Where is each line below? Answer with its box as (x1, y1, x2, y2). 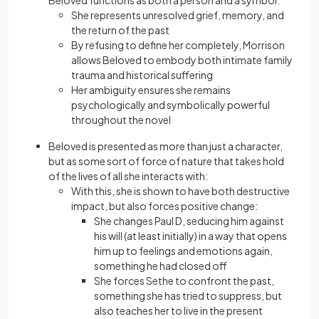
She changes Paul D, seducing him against (94, 214, 284, 227)
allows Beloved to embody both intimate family (71, 53, 293, 66)
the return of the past (71, 23, 169, 36)
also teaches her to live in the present (94, 303, 263, 317)
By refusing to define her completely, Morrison (71, 38, 285, 51)
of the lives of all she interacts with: (48, 169, 208, 182)
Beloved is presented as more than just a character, (48, 139, 283, 152)
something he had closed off (94, 258, 227, 272)
